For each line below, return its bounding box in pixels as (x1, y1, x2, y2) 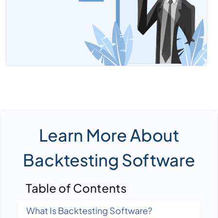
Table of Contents (26, 181, 127, 195)
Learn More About (39, 125, 179, 145)
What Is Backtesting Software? (26, 205, 152, 216)
